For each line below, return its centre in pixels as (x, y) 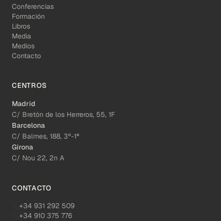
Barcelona (28, 126)
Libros (21, 26)
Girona (22, 147)
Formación (28, 17)
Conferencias (33, 7)
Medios (23, 46)
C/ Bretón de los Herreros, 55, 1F (63, 115)
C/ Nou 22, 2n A (38, 158)
